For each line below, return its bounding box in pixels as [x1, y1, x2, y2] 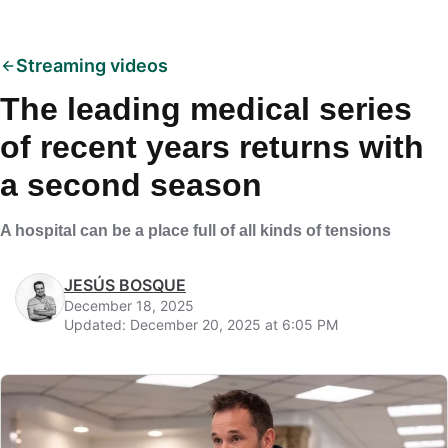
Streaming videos [16, 55, 168, 76]
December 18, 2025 [64, 297, 194, 314]
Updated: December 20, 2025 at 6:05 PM [64, 316, 338, 333]
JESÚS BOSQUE [64, 275, 186, 295]
